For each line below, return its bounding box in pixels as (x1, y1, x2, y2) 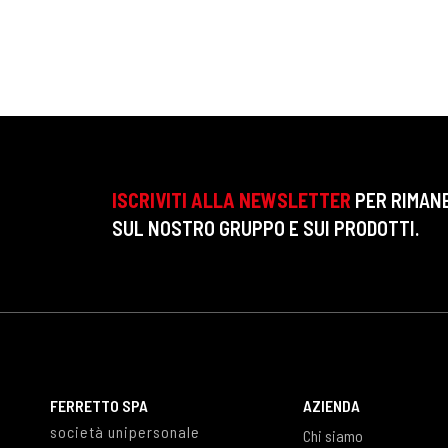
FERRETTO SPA (50, 396, 148, 415)
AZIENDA (302, 396, 360, 415)
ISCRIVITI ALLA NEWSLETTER (112, 188, 351, 212)
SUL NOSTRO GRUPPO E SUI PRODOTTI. (112, 216, 419, 240)
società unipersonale (50, 422, 200, 441)
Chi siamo (302, 426, 363, 445)
